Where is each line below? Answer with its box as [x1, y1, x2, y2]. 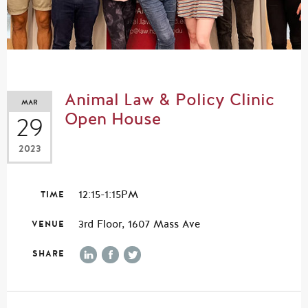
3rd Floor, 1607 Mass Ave [78, 217, 200, 232]
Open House [65, 108, 161, 131]
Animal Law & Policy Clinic [65, 89, 274, 112]
